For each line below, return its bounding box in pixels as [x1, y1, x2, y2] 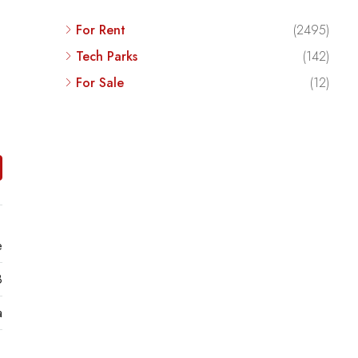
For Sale [75, 73, 124, 92]
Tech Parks [75, 46, 137, 66]
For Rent [75, 20, 125, 39]
